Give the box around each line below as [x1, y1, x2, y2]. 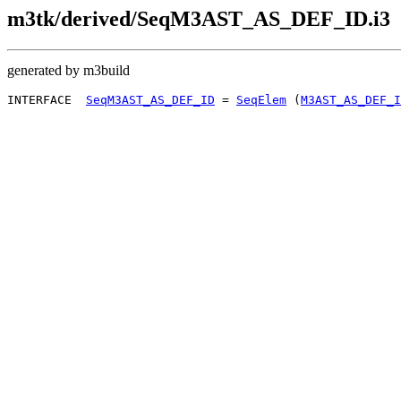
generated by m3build [7, 62, 130, 78]
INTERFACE [7, 92, 86, 107]
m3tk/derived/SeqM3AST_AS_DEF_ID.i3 [7, 7, 390, 30]
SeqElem [236, 92, 286, 107]
